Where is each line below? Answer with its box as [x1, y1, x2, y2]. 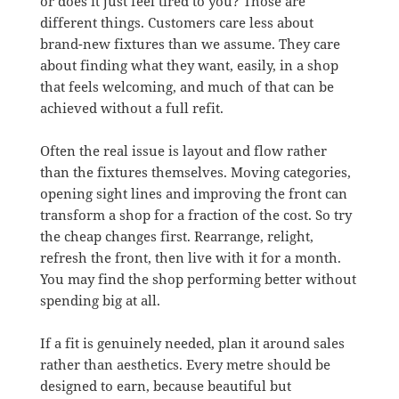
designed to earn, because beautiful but [39, 377, 291, 395]
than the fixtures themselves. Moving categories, [39, 163, 351, 181]
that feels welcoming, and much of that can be [39, 77, 334, 95]
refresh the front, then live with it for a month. [39, 248, 341, 266]
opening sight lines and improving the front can [39, 184, 347, 202]
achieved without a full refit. [39, 99, 224, 117]
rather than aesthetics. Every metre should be [39, 355, 330, 373]
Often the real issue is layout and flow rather [39, 142, 327, 159]
